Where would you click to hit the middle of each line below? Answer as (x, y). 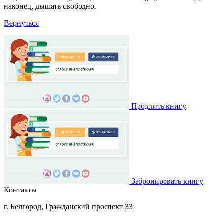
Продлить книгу (159, 106)
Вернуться (21, 23)
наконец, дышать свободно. (50, 6)
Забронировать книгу (167, 181)
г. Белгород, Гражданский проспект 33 (68, 206)
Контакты (20, 190)
